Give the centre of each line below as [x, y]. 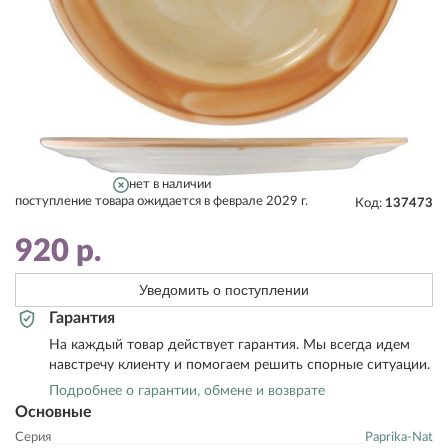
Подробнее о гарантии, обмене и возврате [187, 391]
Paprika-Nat [399, 437]
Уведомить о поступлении [224, 290]
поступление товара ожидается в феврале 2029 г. [161, 201]
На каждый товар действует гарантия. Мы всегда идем [229, 345]
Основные [53, 412]
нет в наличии [169, 184]
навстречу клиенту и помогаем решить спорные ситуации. [239, 365]
